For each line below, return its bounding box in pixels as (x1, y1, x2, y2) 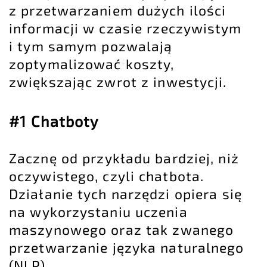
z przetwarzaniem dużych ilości (9, 2, 226, 19)
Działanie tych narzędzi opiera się (9, 185, 242, 202)
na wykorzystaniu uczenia (9, 203, 188, 220)
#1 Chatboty (9, 112, 99, 131)
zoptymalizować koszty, (9, 55, 175, 73)
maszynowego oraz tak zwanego (9, 221, 234, 238)
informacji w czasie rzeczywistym (9, 20, 242, 37)
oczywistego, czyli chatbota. (9, 167, 204, 184)
